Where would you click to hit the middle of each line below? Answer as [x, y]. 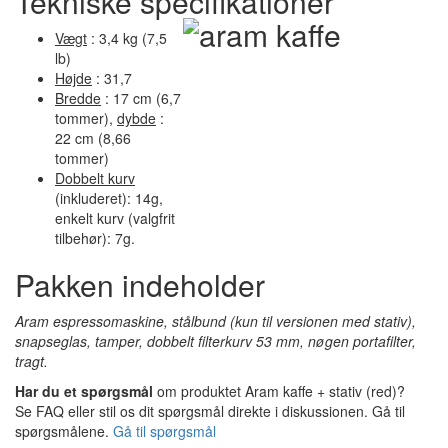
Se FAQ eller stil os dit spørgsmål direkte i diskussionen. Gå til [210, 410]
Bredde [78, 97]
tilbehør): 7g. [95, 237]
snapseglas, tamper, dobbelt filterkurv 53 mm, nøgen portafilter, [215, 340]
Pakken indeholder [140, 284]
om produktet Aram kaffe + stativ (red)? [279, 390]
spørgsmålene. [64, 430]
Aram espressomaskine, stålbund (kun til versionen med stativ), [215, 320]
